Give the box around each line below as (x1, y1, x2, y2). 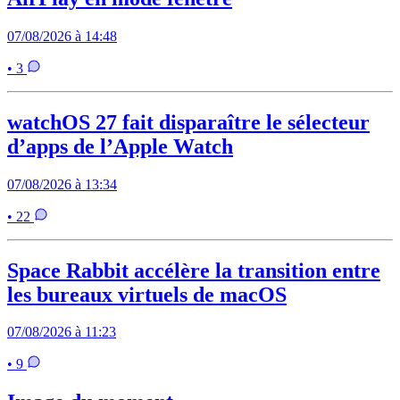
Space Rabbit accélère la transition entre (7, 258, 380, 282)
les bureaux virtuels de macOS (7, 282, 287, 306)
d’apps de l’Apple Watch (7, 134, 233, 158)
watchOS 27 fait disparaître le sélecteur (7, 110, 370, 134)
